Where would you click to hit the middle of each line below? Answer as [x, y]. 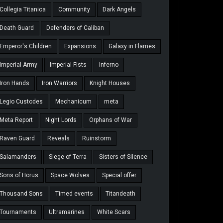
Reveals [59, 139]
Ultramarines [67, 212]
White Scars [114, 212]
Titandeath [121, 194]
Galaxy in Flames [132, 47]
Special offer [119, 175]
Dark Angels [119, 10]
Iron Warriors [60, 83]
